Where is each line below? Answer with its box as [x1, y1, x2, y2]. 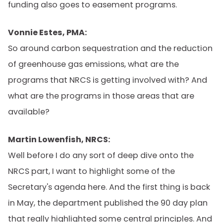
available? [8, 106, 50, 117]
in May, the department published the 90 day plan [8, 197, 208, 209]
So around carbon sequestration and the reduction [8, 43, 213, 54]
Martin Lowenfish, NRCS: [8, 134, 110, 145]
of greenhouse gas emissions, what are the [8, 58, 179, 70]
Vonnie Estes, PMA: [8, 27, 87, 38]
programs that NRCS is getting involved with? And [8, 74, 207, 86]
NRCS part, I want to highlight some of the [8, 166, 175, 177]
